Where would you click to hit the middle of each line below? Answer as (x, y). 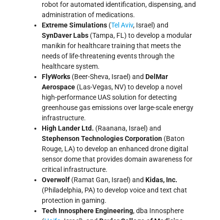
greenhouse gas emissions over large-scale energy (118, 107)
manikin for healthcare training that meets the (111, 45)
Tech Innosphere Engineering (87, 210)
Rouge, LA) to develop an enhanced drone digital (115, 149)
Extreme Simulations (74, 25)
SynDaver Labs (65, 35)
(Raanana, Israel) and (127, 128)
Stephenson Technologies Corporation (102, 138)
